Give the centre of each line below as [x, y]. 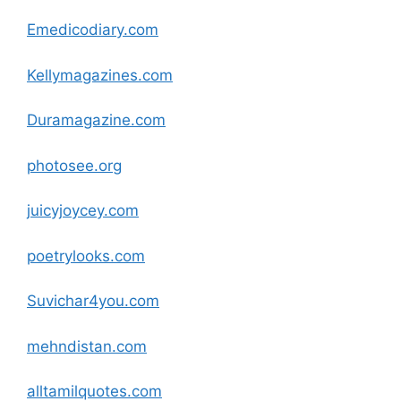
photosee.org [74, 165]
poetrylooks [68, 256]
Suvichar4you [76, 301]
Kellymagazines [82, 75]
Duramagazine [79, 120]
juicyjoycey [65, 210]
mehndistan [69, 346]
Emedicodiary [75, 30]
